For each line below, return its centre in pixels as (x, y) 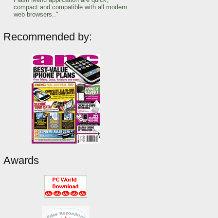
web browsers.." (36, 14)
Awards (21, 160)
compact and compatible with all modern (70, 7)
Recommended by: (48, 37)
